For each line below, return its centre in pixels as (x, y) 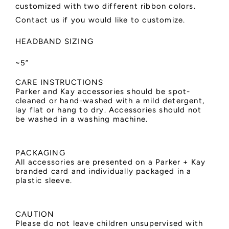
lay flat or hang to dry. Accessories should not (109, 110)
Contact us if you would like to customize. (100, 20)
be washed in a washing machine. (82, 119)
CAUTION (35, 214)
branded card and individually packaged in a (104, 171)
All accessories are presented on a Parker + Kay (111, 162)
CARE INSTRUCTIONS (60, 82)
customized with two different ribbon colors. (106, 6)
